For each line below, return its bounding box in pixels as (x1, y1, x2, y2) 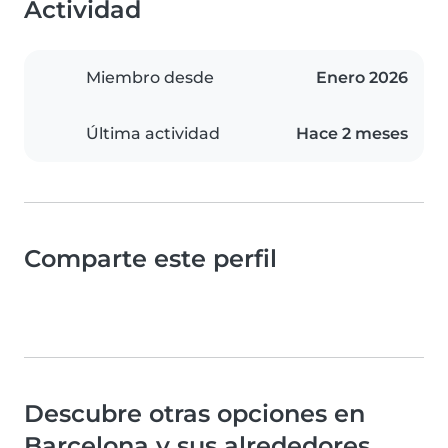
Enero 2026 (316, 68, 408, 88)
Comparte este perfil (24, 244, 277, 274)
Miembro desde (86, 68, 214, 88)
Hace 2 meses (296, 124, 408, 144)
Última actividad (86, 124, 220, 144)
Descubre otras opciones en (24, 399, 365, 429)
